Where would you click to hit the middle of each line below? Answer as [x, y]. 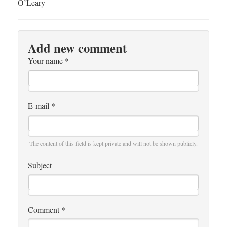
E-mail [40, 105]
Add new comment [77, 48]
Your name [46, 61]
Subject [40, 165]
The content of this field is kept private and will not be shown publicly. [113, 143]
